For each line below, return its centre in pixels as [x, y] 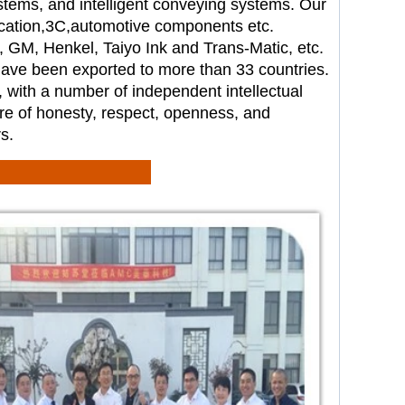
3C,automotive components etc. [160, 26]
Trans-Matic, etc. [264, 48]
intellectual [264, 91]
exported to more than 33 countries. [201, 70]
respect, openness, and [186, 113]
